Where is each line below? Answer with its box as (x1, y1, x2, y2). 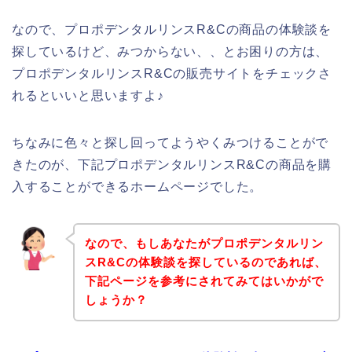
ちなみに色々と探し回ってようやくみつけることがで (12, 135, 329, 149)
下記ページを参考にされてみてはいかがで (84, 274, 324, 288)
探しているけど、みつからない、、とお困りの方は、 (12, 44, 329, 58)
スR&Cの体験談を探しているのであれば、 (84, 255, 327, 269)
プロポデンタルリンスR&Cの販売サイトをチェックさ (12, 66, 332, 80)
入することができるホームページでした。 (12, 179, 263, 193)
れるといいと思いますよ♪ (12, 88, 164, 102)
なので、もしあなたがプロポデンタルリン (84, 236, 324, 251)
